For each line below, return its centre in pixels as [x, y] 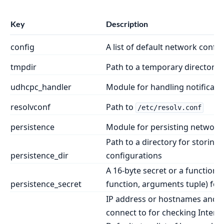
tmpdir [23, 67]
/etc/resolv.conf [169, 108]
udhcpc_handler [41, 87]
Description [127, 24]
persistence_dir [39, 156]
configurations [134, 156]
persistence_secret [46, 184]
